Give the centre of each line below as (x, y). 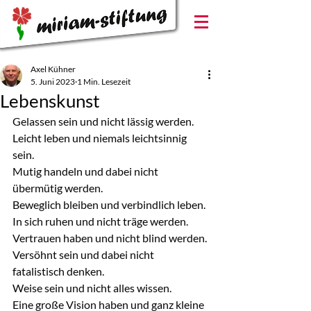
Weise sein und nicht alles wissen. (92, 288)
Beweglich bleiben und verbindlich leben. (109, 204)
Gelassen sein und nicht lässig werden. (103, 121)
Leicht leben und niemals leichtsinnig (101, 138)
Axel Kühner (53, 69)
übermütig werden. (58, 188)
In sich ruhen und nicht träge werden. (100, 221)
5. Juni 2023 (53, 82)
